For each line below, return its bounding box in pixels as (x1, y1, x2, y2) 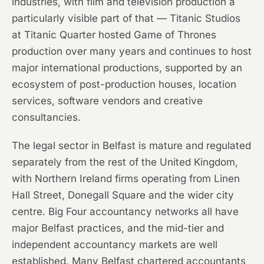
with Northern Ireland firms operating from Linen (12, 173, 240, 185)
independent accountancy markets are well (12, 239, 217, 251)
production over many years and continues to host (12, 45, 252, 58)
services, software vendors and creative (12, 95, 203, 107)
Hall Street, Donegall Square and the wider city (12, 189, 234, 202)
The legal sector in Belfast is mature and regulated (12, 140, 251, 152)
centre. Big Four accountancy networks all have (12, 206, 239, 218)
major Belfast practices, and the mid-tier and (12, 222, 224, 235)
